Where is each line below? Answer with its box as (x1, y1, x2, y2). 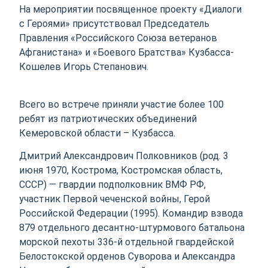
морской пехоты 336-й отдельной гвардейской (19, 236, 234, 248)
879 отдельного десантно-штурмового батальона (19, 221, 245, 233)
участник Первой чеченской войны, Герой (19, 193, 211, 205)
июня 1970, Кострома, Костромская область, (19, 164, 223, 176)
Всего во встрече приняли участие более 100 (19, 98, 224, 110)
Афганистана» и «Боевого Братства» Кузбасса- (19, 47, 234, 59)
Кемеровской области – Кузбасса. (19, 127, 176, 139)
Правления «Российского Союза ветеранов (19, 32, 218, 44)
